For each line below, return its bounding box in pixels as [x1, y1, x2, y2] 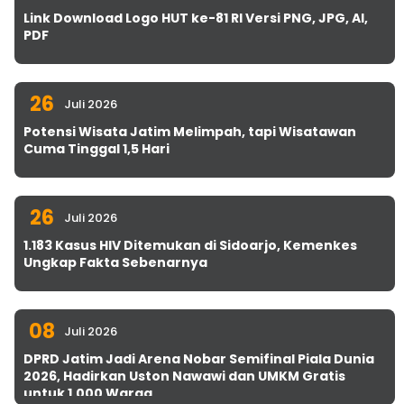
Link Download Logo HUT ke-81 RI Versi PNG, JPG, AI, [23, 9, 368, 27]
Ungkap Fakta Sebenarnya [23, 253, 207, 271]
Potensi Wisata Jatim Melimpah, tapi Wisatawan [23, 123, 356, 141]
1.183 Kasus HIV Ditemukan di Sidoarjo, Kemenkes [23, 236, 357, 254]
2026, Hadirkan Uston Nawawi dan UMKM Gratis [23, 367, 345, 385]
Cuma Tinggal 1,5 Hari [23, 140, 170, 158]
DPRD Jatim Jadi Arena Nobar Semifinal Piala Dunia [23, 350, 374, 368]
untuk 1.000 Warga [23, 384, 152, 402]
